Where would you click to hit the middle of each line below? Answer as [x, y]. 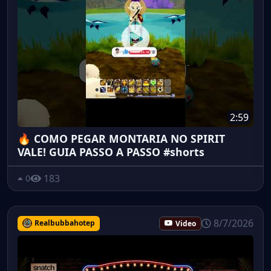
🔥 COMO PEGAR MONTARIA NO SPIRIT [121, 138]
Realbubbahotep [64, 223]
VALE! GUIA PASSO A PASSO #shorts [111, 152]
